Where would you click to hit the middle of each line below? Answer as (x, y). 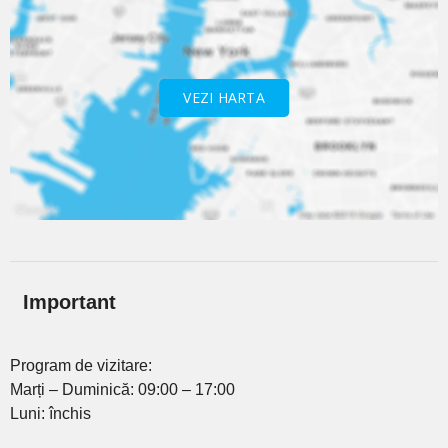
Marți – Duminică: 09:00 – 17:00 (122, 389)
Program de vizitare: (81, 365)
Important (69, 301)
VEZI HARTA (224, 98)
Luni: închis (50, 413)
